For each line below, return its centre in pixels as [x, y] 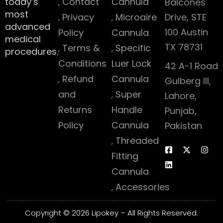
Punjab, [181, 111]
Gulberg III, [188, 81]
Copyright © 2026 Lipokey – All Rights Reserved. [111, 213]
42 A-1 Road [191, 66]
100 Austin [186, 32]
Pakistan [183, 126]
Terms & [81, 48]
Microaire [136, 17]
